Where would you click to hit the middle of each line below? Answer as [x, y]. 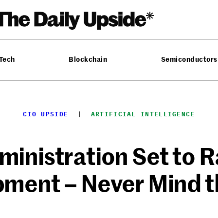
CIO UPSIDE [46, 114]
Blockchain [88, 59]
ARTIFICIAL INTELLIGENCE [143, 114]
